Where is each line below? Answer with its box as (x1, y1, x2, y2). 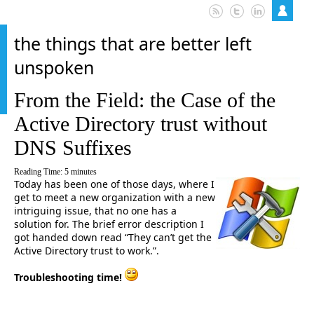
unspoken (14, 55, 94, 79)
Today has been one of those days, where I (14, 177, 214, 191)
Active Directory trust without (14, 112, 267, 135)
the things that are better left (14, 32, 252, 55)
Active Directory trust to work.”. (14, 244, 159, 257)
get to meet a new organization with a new (14, 191, 215, 204)
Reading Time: (14, 167, 64, 177)
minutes (71, 167, 97, 177)
